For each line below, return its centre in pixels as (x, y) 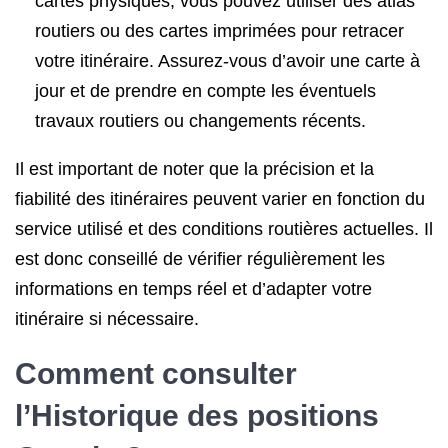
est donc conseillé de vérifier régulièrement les (200, 259)
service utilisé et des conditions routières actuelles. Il (224, 229)
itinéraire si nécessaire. (107, 319)
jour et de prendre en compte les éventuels (205, 91)
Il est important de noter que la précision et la (194, 169)
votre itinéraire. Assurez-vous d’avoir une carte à (227, 61)
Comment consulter (156, 373)
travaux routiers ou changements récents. (200, 121)
